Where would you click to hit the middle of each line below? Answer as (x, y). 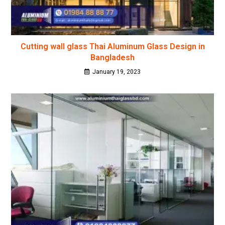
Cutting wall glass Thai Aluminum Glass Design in (113, 46)
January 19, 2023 (117, 72)
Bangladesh (113, 57)
